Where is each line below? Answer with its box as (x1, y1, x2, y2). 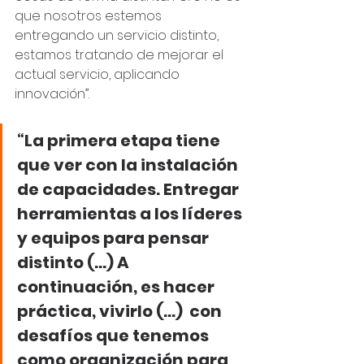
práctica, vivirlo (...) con (17, 300, 225, 323)
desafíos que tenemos (17, 324, 212, 347)
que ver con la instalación (17, 154, 241, 176)
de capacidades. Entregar (17, 178, 242, 201)
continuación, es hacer (17, 275, 218, 298)
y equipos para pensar (17, 227, 212, 249)
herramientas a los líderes (17, 202, 245, 225)
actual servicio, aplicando (15, 65, 183, 84)
